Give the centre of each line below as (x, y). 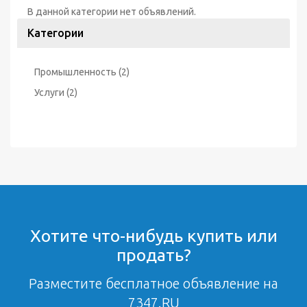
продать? (153, 255)
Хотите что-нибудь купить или (153, 236)
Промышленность (75, 72)
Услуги (49, 93)
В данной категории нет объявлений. (112, 12)
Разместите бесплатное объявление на (153, 283)
